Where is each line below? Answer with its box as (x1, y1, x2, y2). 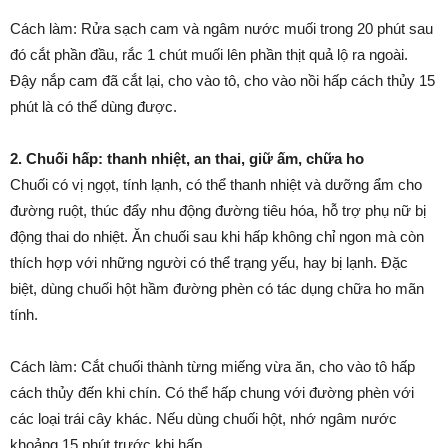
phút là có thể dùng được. (10, 97, 177, 115)
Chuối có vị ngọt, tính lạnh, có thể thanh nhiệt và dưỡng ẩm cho (10, 175, 422, 193)
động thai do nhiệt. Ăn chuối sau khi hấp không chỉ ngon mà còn (10, 227, 424, 245)
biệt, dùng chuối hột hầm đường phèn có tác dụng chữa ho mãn (10, 279, 424, 297)
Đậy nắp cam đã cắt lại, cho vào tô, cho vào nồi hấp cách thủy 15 (10, 71, 435, 89)
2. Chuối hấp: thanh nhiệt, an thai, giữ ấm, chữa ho (10, 149, 364, 167)
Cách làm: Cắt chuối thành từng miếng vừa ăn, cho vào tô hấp (10, 357, 415, 375)
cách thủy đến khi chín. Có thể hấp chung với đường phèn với (10, 383, 414, 401)
